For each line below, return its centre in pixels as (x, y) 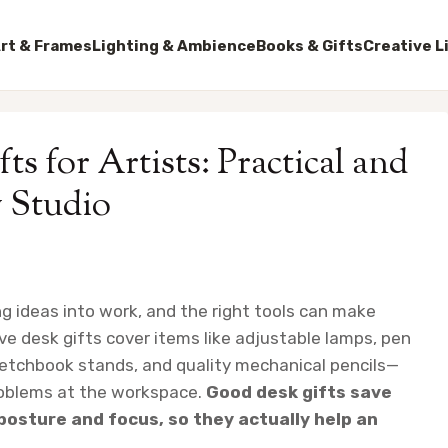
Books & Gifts (309, 45)
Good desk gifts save (299, 392)
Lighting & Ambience (174, 45)
